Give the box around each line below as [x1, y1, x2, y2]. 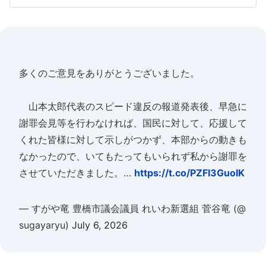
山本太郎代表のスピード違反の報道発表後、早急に [19, 100, 247, 112]
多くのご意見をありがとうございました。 [19, 67, 199, 79]
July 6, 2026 [72, 219, 128, 231]
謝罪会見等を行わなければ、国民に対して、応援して [19, 117, 247, 129]
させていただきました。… [19, 167, 134, 179]
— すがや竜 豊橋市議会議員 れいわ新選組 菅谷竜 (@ [19, 202, 246, 214]
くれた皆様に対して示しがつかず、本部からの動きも [19, 134, 247, 145]
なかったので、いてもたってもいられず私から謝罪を [19, 150, 247, 162]
